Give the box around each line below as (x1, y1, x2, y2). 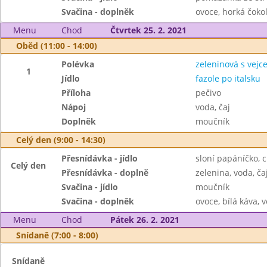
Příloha (61, 87, 91, 98)
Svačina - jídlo (61, 181, 119, 193)
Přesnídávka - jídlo (61, 153, 138, 164)
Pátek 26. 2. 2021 (110, 214, 179, 225)
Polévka (61, 58, 95, 70)
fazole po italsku (195, 73, 260, 84)
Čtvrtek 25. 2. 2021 (110, 24, 187, 36)
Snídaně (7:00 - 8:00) (16, 229, 98, 241)
